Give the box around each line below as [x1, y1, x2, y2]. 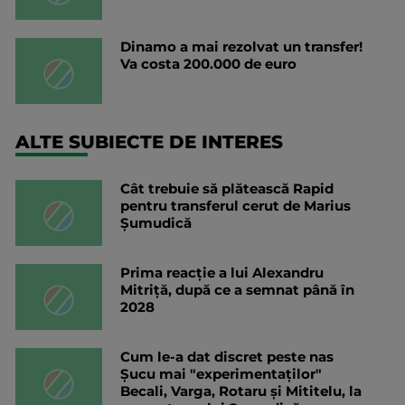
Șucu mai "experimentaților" [120, 365, 322, 383]
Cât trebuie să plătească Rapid [120, 180, 334, 198]
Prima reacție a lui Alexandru [120, 264, 324, 282]
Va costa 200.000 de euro [120, 55, 297, 73]
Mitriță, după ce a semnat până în [120, 281, 354, 299]
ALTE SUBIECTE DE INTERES [15, 131, 283, 154]
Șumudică [120, 214, 192, 232]
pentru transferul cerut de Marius [120, 197, 351, 215]
